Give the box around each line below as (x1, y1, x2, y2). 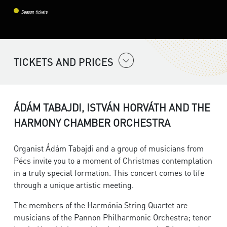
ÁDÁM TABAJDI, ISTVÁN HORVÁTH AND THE (14, 101, 210, 115)
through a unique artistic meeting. (14, 179, 134, 191)
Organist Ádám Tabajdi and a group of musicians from (14, 143, 204, 154)
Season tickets (21, 10, 48, 15)
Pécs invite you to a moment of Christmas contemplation (14, 155, 212, 166)
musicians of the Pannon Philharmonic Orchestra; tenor (14, 212, 211, 223)
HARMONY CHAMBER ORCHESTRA (14, 116, 170, 130)
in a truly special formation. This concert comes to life (14, 167, 204, 178)
